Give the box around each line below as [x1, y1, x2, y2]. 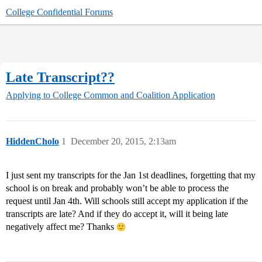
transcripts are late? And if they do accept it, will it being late [6, 209, 228, 219]
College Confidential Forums [6, 7, 113, 17]
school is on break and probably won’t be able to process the [6, 183, 229, 194]
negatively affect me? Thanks [6, 222, 116, 232]
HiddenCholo [6, 136, 59, 147]
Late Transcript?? [6, 69, 115, 85]
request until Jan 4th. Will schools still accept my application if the [6, 196, 248, 206]
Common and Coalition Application [84, 90, 215, 101]
